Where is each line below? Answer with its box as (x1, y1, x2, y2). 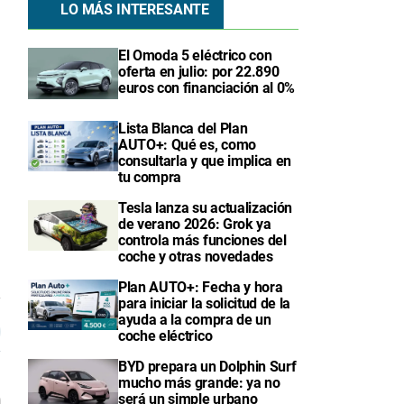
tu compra (118, 168, 182, 186)
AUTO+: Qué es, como (118, 135, 256, 153)
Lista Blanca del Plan (118, 119, 248, 137)
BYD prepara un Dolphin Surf (118, 357, 297, 375)
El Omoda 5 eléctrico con (118, 47, 272, 65)
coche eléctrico (118, 326, 213, 344)
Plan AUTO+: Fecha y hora (118, 278, 283, 296)
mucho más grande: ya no (118, 373, 280, 391)
